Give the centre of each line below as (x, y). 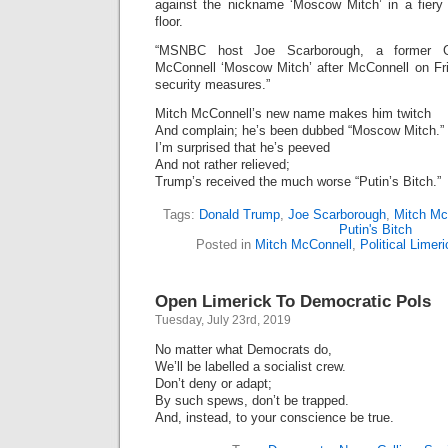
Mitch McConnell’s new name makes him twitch (293, 113)
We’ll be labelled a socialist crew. (250, 366)
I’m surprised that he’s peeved (242, 147)
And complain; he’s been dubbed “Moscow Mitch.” (299, 130)
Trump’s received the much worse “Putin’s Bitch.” (298, 181)
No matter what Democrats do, (243, 349)
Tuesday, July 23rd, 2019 (223, 320)
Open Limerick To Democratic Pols (293, 301)
